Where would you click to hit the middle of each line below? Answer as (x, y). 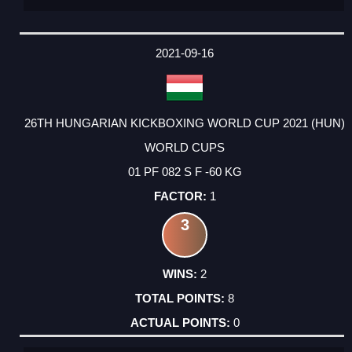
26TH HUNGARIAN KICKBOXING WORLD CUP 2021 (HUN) (185, 123)
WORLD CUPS (185, 148)
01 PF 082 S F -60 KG (185, 172)
